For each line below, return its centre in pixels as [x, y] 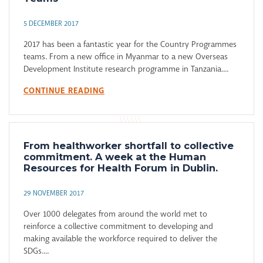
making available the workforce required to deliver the [120, 239]
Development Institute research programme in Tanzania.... [126, 69]
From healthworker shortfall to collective [129, 146]
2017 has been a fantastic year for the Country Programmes [130, 44]
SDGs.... [36, 251]
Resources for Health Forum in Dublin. [121, 168]
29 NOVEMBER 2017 [54, 193]
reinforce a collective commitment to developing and [118, 226]
